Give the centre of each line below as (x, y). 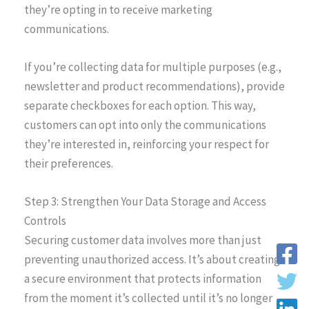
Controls (45, 221)
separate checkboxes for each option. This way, (140, 105)
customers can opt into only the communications (145, 124)
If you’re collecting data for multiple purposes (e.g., (153, 67)
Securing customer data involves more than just (143, 240)
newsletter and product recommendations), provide (154, 86)
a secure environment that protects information (143, 279)
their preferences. (69, 163)
